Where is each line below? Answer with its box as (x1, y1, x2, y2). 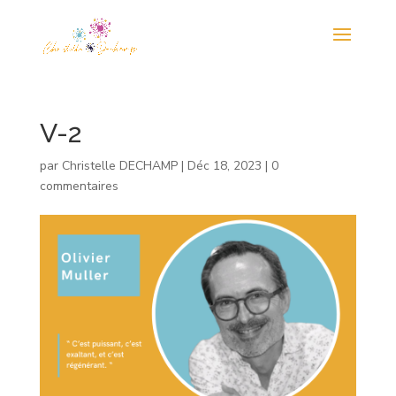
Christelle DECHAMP (61, 157, 178, 174)
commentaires (39, 178, 118, 194)
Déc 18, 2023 (187, 157, 262, 174)
